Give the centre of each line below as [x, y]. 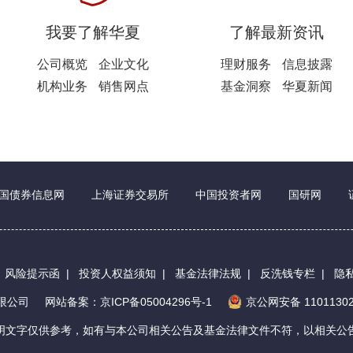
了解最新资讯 [276, 32]
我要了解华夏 [93, 32]
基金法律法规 [208, 273]
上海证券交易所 [130, 195]
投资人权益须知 [117, 273]
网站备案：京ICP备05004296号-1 [128, 302]
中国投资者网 [229, 195]
